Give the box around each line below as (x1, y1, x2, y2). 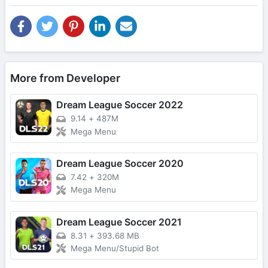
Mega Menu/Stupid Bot (71, 243, 159, 254)
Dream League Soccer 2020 (56, 157, 184, 169)
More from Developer (10, 72, 120, 85)
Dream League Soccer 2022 (56, 99, 183, 111)
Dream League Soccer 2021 (56, 215, 182, 228)
